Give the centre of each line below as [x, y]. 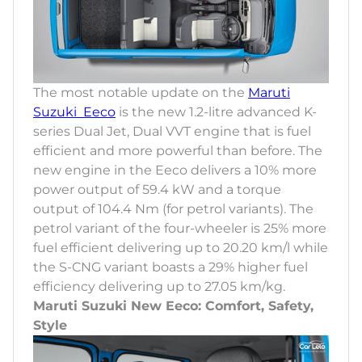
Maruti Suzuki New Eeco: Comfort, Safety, [173, 305]
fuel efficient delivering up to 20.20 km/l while [181, 247]
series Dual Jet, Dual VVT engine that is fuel [172, 131]
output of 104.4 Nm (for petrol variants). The [173, 208]
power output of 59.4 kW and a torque [157, 189]
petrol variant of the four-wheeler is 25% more [180, 228]
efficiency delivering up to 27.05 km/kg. [159, 286]
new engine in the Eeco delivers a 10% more [175, 170]
